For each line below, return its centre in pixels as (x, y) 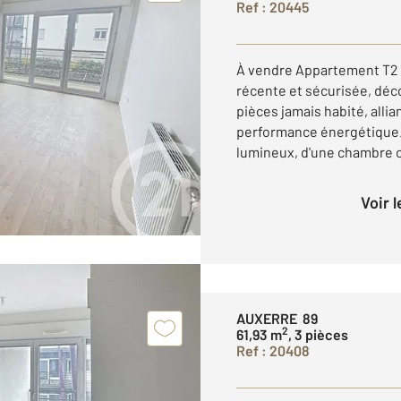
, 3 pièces (318, 334)
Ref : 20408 (273, 350)
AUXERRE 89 (277, 318)
